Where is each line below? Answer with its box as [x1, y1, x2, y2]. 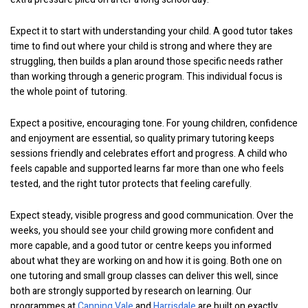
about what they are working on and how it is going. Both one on [10, 254, 282, 268]
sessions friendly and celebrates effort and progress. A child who [10, 146, 287, 161]
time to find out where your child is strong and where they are [10, 39, 272, 54]
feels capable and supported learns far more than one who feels [10, 162, 284, 176]
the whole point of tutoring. [10, 85, 127, 99]
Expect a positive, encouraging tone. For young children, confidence [10, 116, 298, 131]
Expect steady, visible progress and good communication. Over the [10, 208, 294, 223]
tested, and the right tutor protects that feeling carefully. [10, 177, 252, 191]
